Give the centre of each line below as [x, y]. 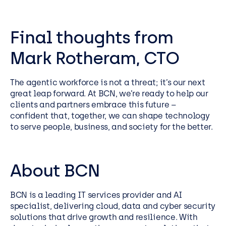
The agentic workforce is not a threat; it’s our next [108, 83]
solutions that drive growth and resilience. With [104, 217]
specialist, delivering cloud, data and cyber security [113, 206]
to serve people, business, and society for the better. [111, 127]
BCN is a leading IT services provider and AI [96, 195]
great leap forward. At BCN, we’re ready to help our [109, 94]
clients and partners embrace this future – [93, 105]
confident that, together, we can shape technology [110, 116]
